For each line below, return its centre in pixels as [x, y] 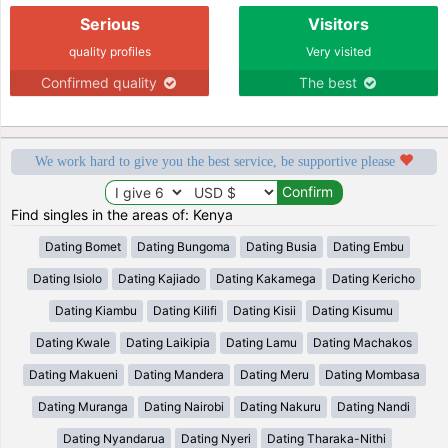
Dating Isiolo [67, 278]
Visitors [338, 23]
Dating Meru [274, 374]
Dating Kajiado [159, 278]
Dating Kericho [373, 278]
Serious [109, 23]
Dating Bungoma [183, 246]
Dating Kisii [264, 310]
